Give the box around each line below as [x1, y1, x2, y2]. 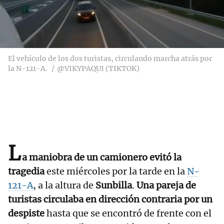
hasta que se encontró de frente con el [44, 207, 211, 219]
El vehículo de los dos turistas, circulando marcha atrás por [8, 54, 212, 63]
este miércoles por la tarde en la [44, 165, 187, 177]
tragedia [8, 165, 44, 177]
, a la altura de [33, 179, 95, 191]
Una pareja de [136, 179, 196, 191]
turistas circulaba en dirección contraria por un [8, 193, 212, 205]
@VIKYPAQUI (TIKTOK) [57, 64, 139, 73]
